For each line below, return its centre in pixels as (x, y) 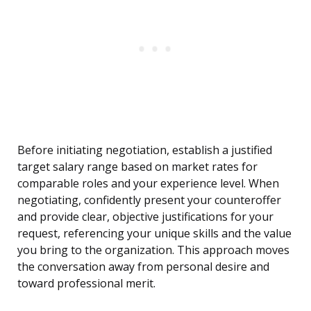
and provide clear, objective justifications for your (145, 217)
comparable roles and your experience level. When (148, 184)
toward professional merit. (86, 284)
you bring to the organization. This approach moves (153, 250)
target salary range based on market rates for (137, 167)
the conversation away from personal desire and (143, 267)
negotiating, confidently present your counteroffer (149, 200)
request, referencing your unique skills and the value (154, 234)
